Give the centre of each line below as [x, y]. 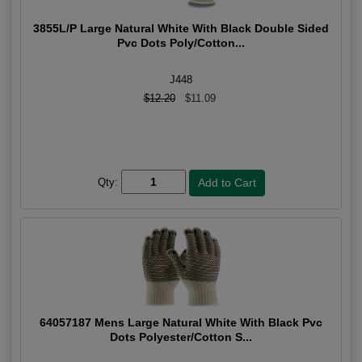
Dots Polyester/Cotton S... [181, 337]
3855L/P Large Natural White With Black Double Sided [181, 29]
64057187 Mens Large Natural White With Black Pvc [181, 323]
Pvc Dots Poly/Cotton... [181, 43]
